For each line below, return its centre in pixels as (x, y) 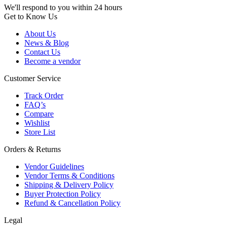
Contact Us (42, 52)
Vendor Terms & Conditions (69, 175)
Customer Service (32, 78)
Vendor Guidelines (54, 166)
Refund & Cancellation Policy (72, 203)
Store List (40, 132)
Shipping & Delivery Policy (69, 184)
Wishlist (37, 123)
